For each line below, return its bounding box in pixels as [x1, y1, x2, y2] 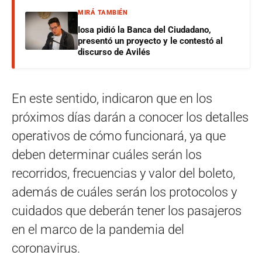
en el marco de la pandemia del [12, 222, 184, 237]
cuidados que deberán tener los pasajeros [12, 204, 242, 218]
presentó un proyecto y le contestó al [78, 36, 223, 46]
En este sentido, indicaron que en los [12, 91, 212, 106]
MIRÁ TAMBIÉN [78, 9, 127, 16]
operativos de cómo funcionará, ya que [12, 129, 226, 143]
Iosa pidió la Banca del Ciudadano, [78, 25, 211, 35]
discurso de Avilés [78, 47, 150, 57]
